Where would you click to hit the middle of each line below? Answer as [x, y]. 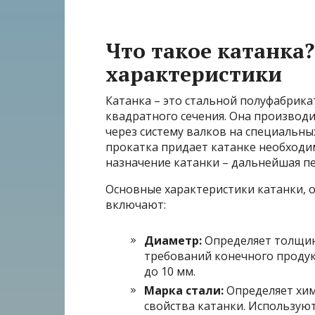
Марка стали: [184, 291]
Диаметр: [173, 241]
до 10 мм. [170, 272]
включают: [136, 205]
